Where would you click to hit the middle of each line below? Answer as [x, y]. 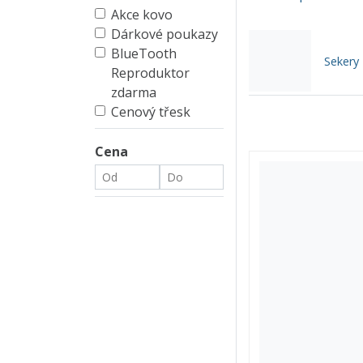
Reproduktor [150, 73]
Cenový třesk [151, 111]
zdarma [134, 92]
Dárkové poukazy [164, 34]
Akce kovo [142, 14]
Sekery [341, 61]
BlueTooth [144, 53]
